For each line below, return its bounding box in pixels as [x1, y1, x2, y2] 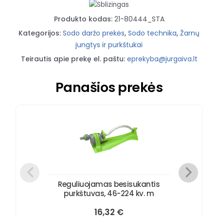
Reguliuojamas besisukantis [58, 179, 160, 190]
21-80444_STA [114, 14, 164, 24]
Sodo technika [128, 28, 177, 38]
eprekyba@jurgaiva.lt [127, 54, 198, 64]
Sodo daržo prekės [63, 28, 125, 38]
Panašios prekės [55, 78, 163, 97]
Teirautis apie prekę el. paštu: [20, 54, 125, 64]
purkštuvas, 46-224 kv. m [64, 188, 154, 199]
